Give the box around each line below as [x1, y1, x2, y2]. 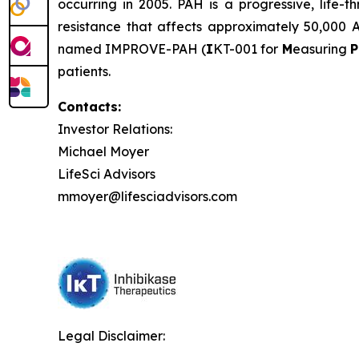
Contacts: [58, 98, 121, 115]
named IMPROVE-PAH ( [58, 40, 207, 57]
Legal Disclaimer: [58, 327, 165, 344]
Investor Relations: [58, 120, 172, 137]
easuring [292, 40, 350, 57]
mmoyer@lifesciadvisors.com [58, 188, 237, 204]
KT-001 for [213, 40, 282, 57]
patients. [58, 63, 111, 79]
